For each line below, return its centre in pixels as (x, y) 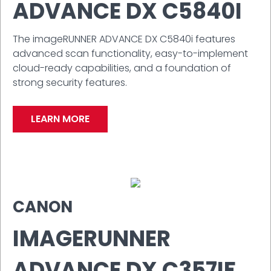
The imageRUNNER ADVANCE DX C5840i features (124, 39)
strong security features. (70, 82)
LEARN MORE (60, 119)
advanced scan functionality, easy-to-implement (130, 53)
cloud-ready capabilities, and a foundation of (122, 68)
